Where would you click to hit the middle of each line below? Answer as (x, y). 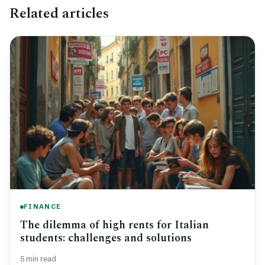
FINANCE (43, 207)
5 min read (38, 258)
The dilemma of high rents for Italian (114, 225)
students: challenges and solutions (106, 238)
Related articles (59, 13)
